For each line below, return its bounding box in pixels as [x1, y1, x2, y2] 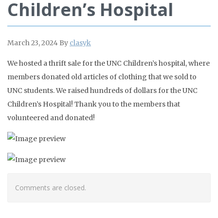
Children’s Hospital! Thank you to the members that [7, 100, 180, 109]
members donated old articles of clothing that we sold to [7, 73, 197, 81]
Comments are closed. [15, 183, 86, 193]
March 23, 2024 [7, 38, 58, 47]
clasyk [70, 38, 91, 47]
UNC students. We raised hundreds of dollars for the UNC [7, 86, 198, 95]
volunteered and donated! [7, 113, 95, 122]
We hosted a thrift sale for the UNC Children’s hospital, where [7, 59, 210, 68]
